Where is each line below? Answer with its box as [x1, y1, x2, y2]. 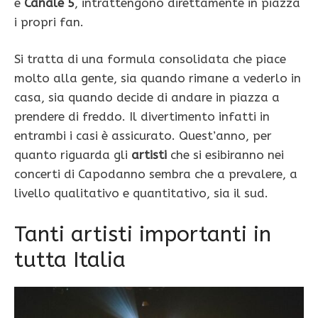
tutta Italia [14, 246, 126, 273]
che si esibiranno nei [167, 148, 284, 163]
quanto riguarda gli [14, 148, 128, 163]
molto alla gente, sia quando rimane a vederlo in [14, 71, 301, 86]
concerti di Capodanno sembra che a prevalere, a [14, 167, 297, 182]
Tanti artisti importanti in [14, 221, 271, 247]
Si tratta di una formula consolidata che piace [14, 52, 286, 67]
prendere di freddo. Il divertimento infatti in [14, 109, 270, 124]
